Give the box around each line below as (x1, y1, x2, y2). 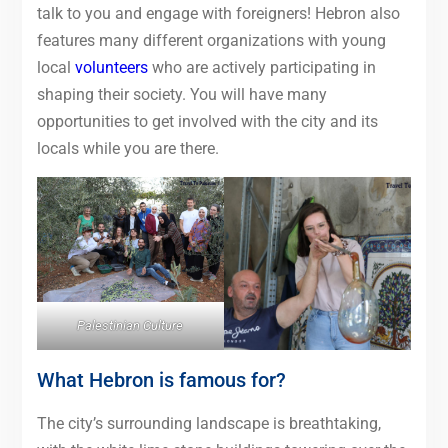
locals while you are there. (36, 138, 219, 158)
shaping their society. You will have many (36, 84, 327, 104)
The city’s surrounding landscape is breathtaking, (36, 413, 381, 433)
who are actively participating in (147, 57, 376, 77)
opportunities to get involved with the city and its (36, 111, 378, 131)
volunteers (74, 57, 148, 77)
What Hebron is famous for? (36, 367, 286, 392)
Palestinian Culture (77, 317, 184, 333)
